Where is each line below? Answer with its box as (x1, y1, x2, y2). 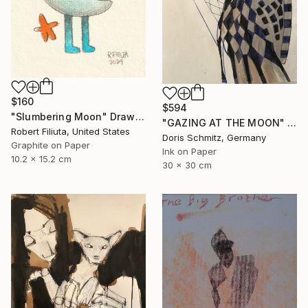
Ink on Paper (162, 146, 217, 157)
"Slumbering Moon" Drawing (135, 110, 144, 122)
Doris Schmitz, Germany (162, 132, 266, 144)
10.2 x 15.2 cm (11, 153, 71, 164)
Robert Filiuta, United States (11, 125, 130, 137)
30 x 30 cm (162, 159, 212, 171)
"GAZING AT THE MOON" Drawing (287, 117, 297, 129)
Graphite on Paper (11, 139, 90, 151)
